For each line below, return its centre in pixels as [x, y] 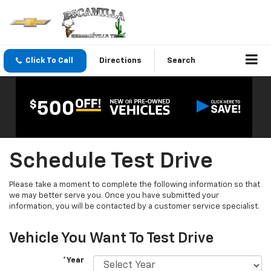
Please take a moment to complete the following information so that [135, 185]
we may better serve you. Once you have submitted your [114, 196]
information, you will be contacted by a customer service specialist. [134, 207]
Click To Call [49, 61]
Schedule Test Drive [111, 162]
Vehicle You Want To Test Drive [111, 239]
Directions [120, 61]
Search [181, 61]
